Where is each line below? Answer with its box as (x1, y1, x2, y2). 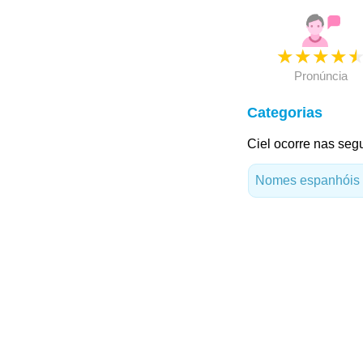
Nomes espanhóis (254, 173, 360, 187)
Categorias (246, 105, 322, 121)
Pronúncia (293, 69, 348, 83)
